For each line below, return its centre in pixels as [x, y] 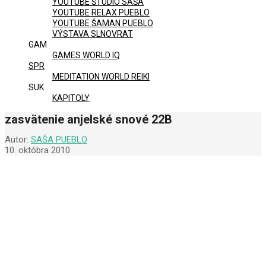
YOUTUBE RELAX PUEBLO [101, 12]
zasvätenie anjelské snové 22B [88, 119]
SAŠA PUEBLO [59, 140]
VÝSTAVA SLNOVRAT [93, 34]
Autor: [17, 140]
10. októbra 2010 [37, 151]
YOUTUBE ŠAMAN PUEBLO [103, 23]
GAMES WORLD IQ [86, 55]
